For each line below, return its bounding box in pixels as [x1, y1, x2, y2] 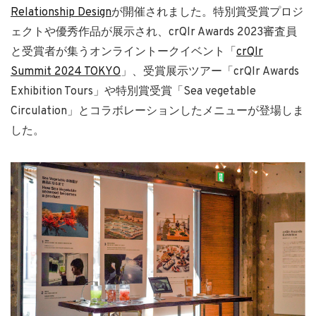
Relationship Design [11, 5, 111, 20]
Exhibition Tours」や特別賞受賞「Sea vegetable [11, 84, 256, 99]
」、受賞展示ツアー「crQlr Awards [121, 64, 299, 79]
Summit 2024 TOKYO [11, 64, 121, 79]
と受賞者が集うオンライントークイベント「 [11, 44, 236, 59]
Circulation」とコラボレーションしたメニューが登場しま [11, 104, 304, 119]
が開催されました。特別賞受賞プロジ [111, 5, 303, 20]
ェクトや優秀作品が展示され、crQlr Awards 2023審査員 [11, 25, 297, 39]
